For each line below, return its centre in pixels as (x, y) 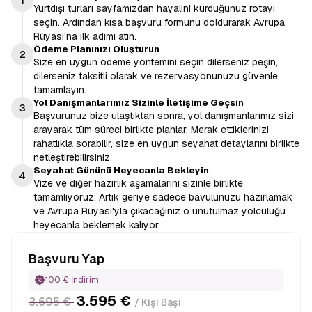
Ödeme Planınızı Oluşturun (96, 49)
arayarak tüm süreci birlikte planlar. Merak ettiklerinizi (151, 130)
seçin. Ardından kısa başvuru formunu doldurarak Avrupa (159, 22)
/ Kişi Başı (158, 302)
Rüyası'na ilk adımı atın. (85, 36)
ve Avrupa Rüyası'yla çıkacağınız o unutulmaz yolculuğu (159, 211)
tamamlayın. (60, 90)
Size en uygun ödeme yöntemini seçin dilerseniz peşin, (156, 62)
